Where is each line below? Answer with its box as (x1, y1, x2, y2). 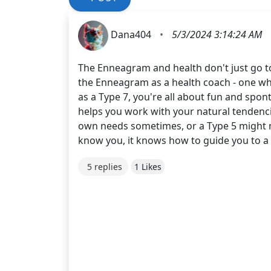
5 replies (87, 160, 122, 172)
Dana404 (111, 28, 154, 42)
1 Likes (134, 160, 162, 172)
